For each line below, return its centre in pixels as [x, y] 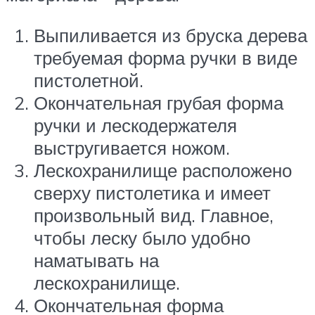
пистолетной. [89, 80]
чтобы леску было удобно [142, 237]
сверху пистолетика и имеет [152, 192]
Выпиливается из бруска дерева [171, 35]
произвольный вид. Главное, [154, 215]
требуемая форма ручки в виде [166, 57]
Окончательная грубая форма [159, 102]
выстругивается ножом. [132, 147]
